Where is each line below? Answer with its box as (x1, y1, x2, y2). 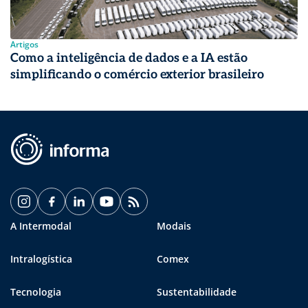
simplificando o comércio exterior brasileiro (10, 67, 264, 82)
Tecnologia (10, 285, 61, 298)
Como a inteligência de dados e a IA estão (10, 50, 247, 65)
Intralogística (10, 252, 72, 265)
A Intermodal (10, 219, 71, 232)
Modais (157, 219, 191, 232)
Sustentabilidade (157, 285, 236, 298)
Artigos (10, 38, 38, 50)
